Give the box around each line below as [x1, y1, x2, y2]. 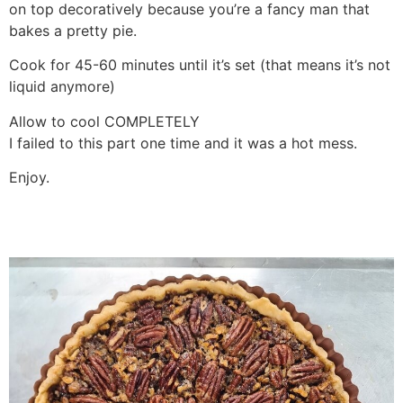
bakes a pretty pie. [9, 21, 137, 40]
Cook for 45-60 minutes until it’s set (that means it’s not [9, 56, 390, 75]
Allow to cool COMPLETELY [9, 112, 200, 130]
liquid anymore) [9, 77, 115, 96]
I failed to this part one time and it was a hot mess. [9, 133, 357, 152]
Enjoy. [9, 168, 49, 187]
